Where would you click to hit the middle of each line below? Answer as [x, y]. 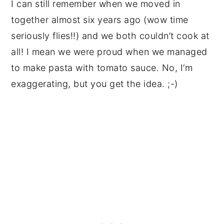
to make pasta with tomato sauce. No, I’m [102, 68]
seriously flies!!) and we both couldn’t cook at [110, 36]
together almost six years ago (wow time [100, 20]
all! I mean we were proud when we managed [109, 52]
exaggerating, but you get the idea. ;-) [94, 84]
